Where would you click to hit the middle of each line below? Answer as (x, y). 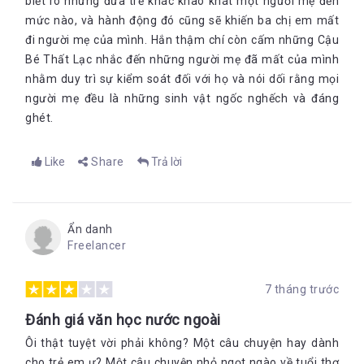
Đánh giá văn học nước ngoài (123, 320)
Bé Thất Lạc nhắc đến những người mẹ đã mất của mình (182, 59)
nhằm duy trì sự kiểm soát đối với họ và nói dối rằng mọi (182, 79)
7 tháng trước (301, 289)
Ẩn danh (90, 229)
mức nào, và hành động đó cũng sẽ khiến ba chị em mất (182, 20)
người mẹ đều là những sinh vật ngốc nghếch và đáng (182, 98)
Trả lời (166, 162)
